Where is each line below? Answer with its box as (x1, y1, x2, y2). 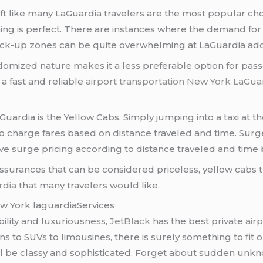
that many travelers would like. (16, 179, 160, 191)
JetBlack (110, 215, 151, 227)
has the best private (150, 215, 246, 227)
